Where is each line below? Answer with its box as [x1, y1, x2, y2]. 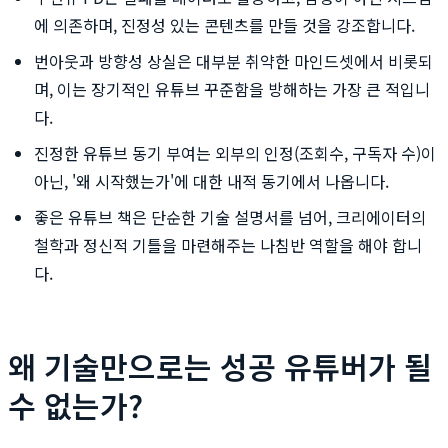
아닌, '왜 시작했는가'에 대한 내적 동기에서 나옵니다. [34, 168, 389, 193]
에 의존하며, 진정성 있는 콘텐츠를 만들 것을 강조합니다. [34, 12, 415, 37]
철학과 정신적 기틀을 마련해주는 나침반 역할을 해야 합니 [34, 232, 422, 257]
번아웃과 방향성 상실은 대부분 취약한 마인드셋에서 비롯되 [34, 48, 433, 73]
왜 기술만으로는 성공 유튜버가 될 [8, 343, 432, 388]
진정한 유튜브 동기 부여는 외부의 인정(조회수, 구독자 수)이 [34, 140, 436, 165]
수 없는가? [8, 382, 143, 427]
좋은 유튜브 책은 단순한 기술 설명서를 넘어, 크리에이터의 [34, 204, 426, 229]
